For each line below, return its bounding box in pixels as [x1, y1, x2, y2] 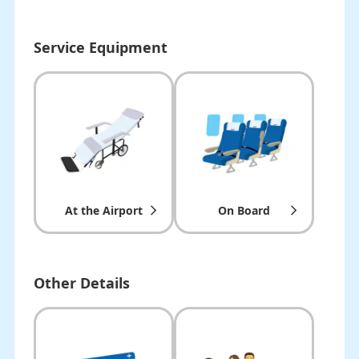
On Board [217, 203, 270, 219]
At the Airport [64, 203, 143, 219]
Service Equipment [33, 37, 167, 57]
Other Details [33, 273, 130, 293]
